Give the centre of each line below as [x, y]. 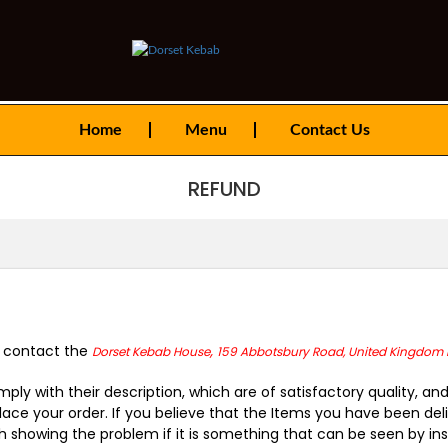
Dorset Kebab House [151, 351]
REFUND [224, 189]
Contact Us [329, 130]
